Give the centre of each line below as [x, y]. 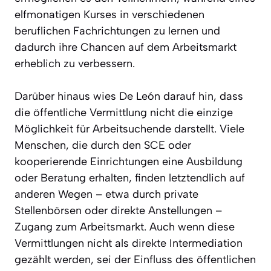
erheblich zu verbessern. [75, 63]
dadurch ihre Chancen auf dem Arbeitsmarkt [126, 47]
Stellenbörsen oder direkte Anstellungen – [118, 210]
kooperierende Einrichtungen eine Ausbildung [129, 161]
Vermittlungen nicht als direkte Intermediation [129, 243]
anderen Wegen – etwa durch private [106, 194]
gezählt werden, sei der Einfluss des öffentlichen [135, 259]
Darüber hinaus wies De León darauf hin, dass [129, 96]
